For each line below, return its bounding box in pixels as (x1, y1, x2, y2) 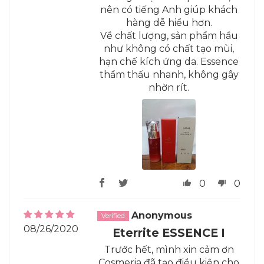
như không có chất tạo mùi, (104, 43, 235, 55)
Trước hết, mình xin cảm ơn (104, 244, 234, 256)
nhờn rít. (148, 82, 190, 94)
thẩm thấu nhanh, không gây (99, 69, 239, 81)
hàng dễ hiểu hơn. (126, 17, 212, 29)
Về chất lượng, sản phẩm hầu (100, 30, 238, 42)
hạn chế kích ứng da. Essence (99, 56, 239, 68)
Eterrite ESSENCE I (113, 226, 226, 240)
